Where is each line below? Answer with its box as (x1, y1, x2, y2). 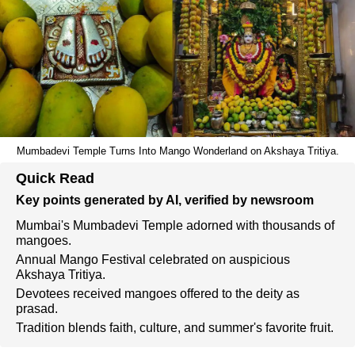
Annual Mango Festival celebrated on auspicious (16, 253, 290, 266)
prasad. (16, 302, 58, 315)
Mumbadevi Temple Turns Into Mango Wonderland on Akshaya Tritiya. (16, 145, 339, 157)
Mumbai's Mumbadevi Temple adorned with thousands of (16, 219, 334, 232)
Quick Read (16, 170, 94, 186)
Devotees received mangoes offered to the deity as (16, 287, 300, 300)
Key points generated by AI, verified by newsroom (16, 193, 314, 207)
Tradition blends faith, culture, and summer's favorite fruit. (16, 321, 334, 334)
